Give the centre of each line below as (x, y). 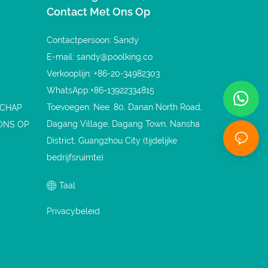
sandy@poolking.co (115, 57)
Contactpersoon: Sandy (93, 40)
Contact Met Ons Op (99, 12)
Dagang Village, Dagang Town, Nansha (124, 124)
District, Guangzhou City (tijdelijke (112, 141)
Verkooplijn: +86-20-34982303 (103, 74)
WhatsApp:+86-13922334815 (101, 91)
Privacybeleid (74, 211)
